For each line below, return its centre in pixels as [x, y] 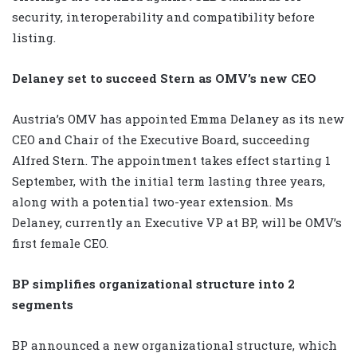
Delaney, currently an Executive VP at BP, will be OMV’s [177, 223]
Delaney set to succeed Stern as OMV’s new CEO [164, 78]
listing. [34, 38]
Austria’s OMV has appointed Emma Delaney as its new [178, 119]
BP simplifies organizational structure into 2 [153, 284]
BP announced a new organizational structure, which [175, 345]
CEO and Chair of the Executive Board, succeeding [161, 140]
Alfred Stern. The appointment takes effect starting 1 [171, 161]
